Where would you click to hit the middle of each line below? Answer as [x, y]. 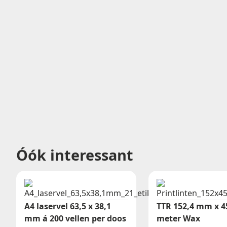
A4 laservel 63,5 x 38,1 [68, 206]
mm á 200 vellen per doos [75, 219]
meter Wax [178, 219]
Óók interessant [75, 155]
